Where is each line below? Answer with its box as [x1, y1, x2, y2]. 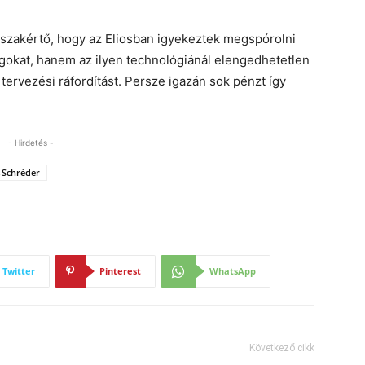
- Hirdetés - [8, 138, 54, 147]
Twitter [2, 265, 35, 277]
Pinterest [99, 265, 141, 277]
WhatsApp [209, 265, 256, 277]
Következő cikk [249, 342, 314, 354]
